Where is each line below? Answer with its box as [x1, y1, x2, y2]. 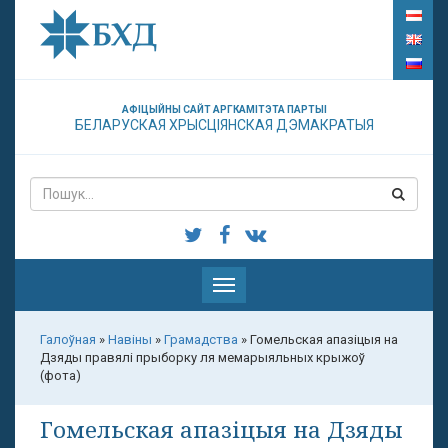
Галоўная [40, 332, 96, 347]
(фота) [40, 368, 81, 383]
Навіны [108, 332, 152, 347]
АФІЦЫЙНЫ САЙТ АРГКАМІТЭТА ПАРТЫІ [121, 104, 327, 115]
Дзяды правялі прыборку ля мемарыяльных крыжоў [40, 350, 365, 365]
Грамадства [164, 332, 238, 347]
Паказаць [223, 278, 281, 293]
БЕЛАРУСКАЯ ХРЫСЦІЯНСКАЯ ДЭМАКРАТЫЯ [74, 117, 374, 133]
